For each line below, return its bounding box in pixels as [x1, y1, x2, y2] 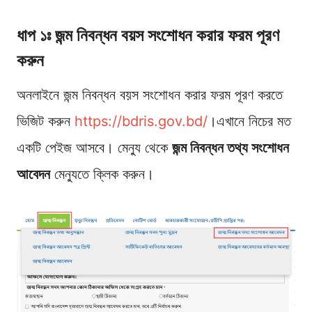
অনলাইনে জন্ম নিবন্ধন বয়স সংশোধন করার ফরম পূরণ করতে [17, 86, 283, 104]
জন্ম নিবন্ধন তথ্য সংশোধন [172, 139, 289, 157]
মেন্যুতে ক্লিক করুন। [50, 166, 154, 183]
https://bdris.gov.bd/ [75, 113, 208, 130]
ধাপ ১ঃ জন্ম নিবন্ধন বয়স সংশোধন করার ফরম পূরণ [17, 25, 279, 46]
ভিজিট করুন [17, 113, 75, 130]
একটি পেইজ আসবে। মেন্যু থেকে [17, 139, 172, 157]
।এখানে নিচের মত [208, 113, 291, 130]
